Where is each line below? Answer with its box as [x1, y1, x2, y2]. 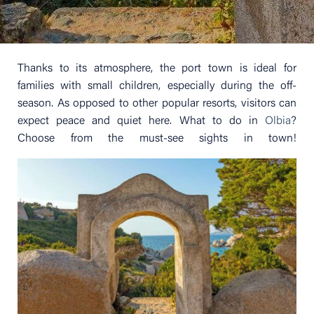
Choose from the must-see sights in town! [18, 133, 296, 144]
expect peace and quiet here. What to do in [18, 116, 265, 127]
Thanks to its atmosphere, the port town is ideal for [18, 63, 296, 74]
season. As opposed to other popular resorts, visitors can [18, 98, 296, 109]
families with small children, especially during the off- [18, 81, 296, 92]
